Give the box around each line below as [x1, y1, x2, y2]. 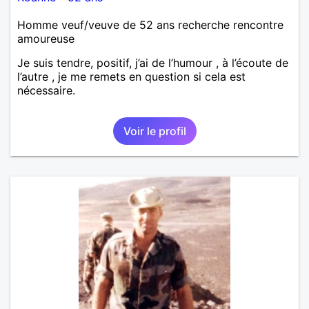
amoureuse [17, 31, 74, 46]
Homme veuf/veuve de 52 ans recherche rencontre [17, 17, 283, 32]
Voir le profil [123, 123, 186, 138]
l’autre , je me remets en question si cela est [17, 69, 246, 83]
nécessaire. [17, 83, 75, 97]
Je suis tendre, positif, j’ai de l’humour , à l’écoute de [17, 55, 288, 70]
